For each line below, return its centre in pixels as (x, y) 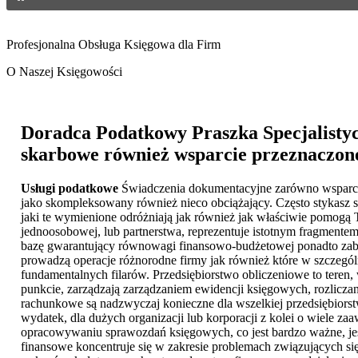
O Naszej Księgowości (64, 72)
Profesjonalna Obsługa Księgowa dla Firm (113, 44)
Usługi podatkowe (70, 188)
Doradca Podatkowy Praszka (139, 132)
